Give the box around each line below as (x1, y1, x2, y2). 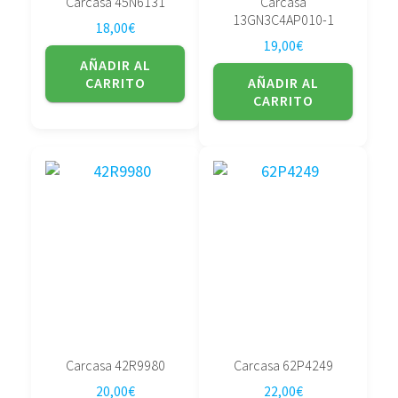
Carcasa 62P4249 (233, 355, 333, 374)
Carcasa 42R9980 (65, 355, 165, 374)
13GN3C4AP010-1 (232, 10, 334, 28)
